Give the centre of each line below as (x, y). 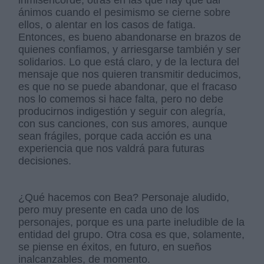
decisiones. (47, 161)
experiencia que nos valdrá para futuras (112, 148)
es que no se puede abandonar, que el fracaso (128, 86)
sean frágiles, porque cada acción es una (115, 136)
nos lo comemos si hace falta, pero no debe (121, 99)
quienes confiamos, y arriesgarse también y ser (130, 49)
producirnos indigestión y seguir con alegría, (122, 111)
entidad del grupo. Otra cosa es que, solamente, (132, 234)
